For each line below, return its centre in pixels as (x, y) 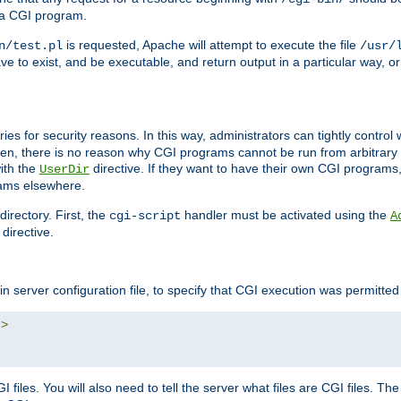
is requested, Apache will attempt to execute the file (211, 45)
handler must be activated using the (286, 215)
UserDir (64, 170)
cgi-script (145, 216)
